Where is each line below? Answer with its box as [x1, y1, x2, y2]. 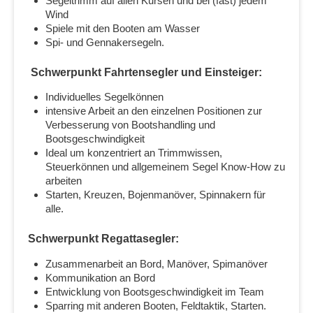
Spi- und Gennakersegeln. [45, 36, 164, 48]
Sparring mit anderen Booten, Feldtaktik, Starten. [45, 299, 266, 312]
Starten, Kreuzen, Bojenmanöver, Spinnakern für [45, 189, 265, 201]
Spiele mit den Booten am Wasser [45, 22, 200, 34]
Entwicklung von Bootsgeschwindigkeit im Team [45, 285, 264, 298]
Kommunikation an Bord [45, 271, 155, 284]
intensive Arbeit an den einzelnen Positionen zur [45, 105, 262, 117]
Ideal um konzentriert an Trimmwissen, [45, 147, 222, 159]
